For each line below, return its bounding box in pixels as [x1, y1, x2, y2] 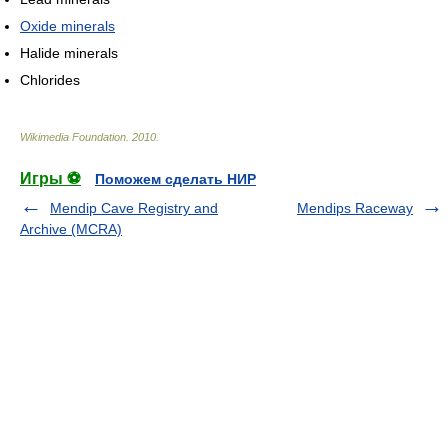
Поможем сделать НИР [95, 170, 256, 187]
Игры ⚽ [20, 169, 81, 187]
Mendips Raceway [297, 199, 413, 216]
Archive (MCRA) [20, 220, 122, 237]
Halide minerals [20, 44, 118, 61]
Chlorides [20, 71, 80, 88]
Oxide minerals [20, 17, 115, 34]
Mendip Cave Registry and [50, 199, 218, 216]
